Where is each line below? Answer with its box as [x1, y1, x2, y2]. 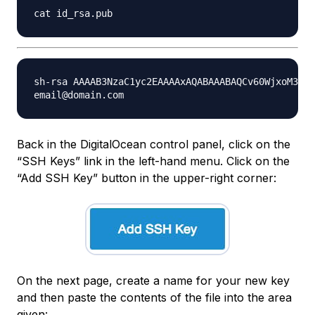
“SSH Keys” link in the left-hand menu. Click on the [17, 154, 290, 169]
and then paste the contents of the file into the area [17, 290, 292, 305]
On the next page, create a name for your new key [17, 274, 290, 288]
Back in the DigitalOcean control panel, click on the [17, 137, 290, 152]
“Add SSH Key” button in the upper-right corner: [17, 171, 276, 186]
